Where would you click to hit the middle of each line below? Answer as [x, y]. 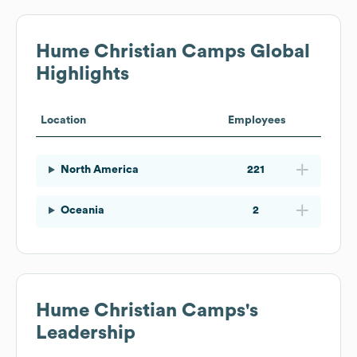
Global [278, 51]
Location [63, 120]
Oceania [82, 210]
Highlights [82, 74]
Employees [257, 120]
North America [99, 169]
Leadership [86, 333]
